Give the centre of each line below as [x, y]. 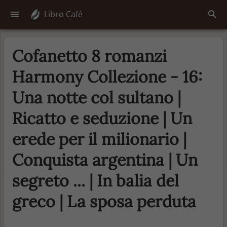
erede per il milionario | [99, 139]
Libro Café [63, 14]
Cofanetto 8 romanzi [89, 56]
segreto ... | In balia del [96, 180]
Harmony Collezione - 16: [107, 77]
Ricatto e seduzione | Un [102, 118]
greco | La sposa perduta [104, 201]
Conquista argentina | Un [105, 160]
